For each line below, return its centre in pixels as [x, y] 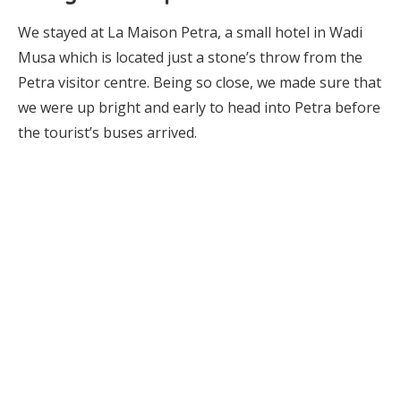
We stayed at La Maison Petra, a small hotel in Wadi [190, 33]
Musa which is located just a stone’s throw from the [190, 58]
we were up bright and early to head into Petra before [199, 108]
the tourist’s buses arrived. [107, 133]
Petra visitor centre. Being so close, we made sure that [200, 83]
